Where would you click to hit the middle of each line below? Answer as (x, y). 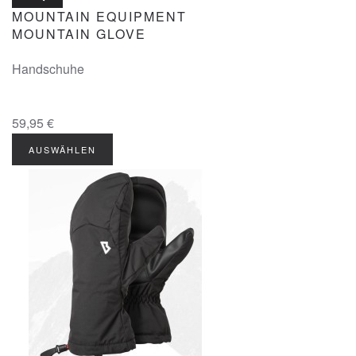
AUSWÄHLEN (62, 149)
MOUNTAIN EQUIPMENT (99, 16)
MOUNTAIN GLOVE (79, 34)
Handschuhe (48, 69)
